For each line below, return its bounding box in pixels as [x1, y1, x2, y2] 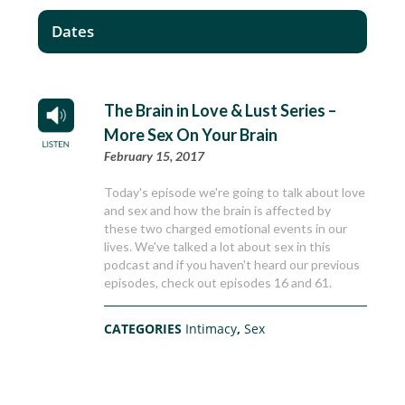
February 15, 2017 [104, 148, 205, 165]
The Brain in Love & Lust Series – [104, 100, 337, 121]
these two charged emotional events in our [104, 221, 348, 237]
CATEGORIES [104, 320, 186, 338]
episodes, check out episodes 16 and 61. [104, 275, 333, 291]
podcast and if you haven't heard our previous [104, 257, 361, 273]
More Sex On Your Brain [104, 125, 278, 146]
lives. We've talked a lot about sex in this [104, 239, 332, 255]
